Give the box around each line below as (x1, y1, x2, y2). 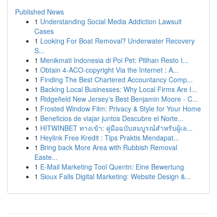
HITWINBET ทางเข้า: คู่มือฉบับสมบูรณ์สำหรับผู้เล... (40, 123, 193, 133)
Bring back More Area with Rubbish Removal (40, 142, 177, 152)
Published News (15, 7, 64, 16)
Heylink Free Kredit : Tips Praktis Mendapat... (40, 133, 179, 142)
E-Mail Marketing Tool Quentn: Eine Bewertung (40, 162, 184, 171)
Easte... (34, 152, 58, 162)
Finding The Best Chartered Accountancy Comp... (40, 75, 193, 84)
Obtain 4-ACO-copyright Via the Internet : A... (40, 65, 179, 75)
